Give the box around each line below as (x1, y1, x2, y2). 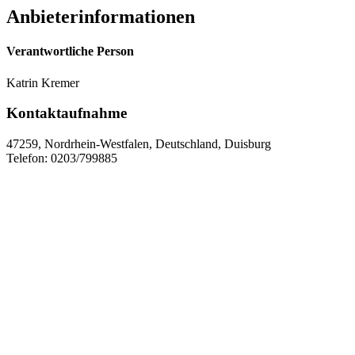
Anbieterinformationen (6, 6, 195, 27)
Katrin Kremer (6, 75, 79, 90)
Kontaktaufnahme (6, 105, 127, 122)
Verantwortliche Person (6, 44, 134, 59)
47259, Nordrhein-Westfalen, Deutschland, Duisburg (6, 136, 271, 151)
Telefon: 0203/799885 (6, 151, 117, 165)
